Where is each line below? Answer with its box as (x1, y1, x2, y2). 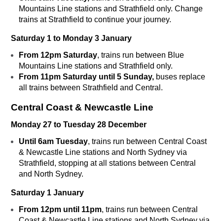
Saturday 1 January (11, 188, 84, 197)
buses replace (154, 73, 205, 81)
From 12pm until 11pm (19, 205, 102, 214)
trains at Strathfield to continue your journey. (19, 15, 173, 24)
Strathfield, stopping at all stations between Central (19, 159, 196, 168)
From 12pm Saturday (19, 51, 97, 60)
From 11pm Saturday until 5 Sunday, (19, 73, 154, 81)
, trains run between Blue (97, 51, 184, 60)
